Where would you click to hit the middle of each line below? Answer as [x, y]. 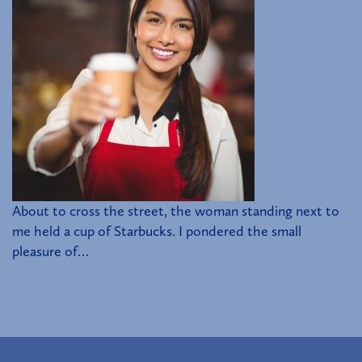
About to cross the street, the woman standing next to [176, 211]
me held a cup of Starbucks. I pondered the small [157, 232]
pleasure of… [51, 252]
